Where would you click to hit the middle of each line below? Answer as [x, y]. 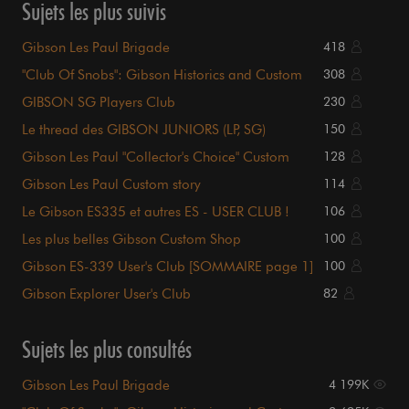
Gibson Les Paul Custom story [111, 185]
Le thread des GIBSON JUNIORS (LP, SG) [144, 130]
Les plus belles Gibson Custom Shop [131, 240]
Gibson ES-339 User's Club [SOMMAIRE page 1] [168, 267]
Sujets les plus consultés [107, 350]
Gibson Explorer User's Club [106, 294]
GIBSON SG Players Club [99, 103]
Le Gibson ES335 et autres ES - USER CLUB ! [156, 212]
